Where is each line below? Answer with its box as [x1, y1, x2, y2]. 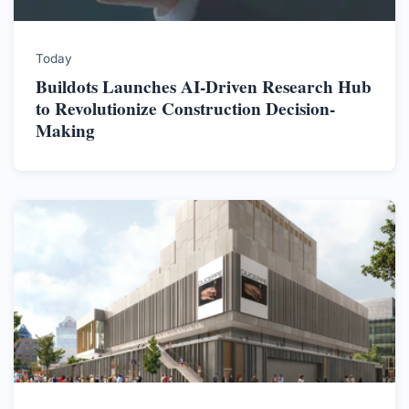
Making [36, 118, 95, 144]
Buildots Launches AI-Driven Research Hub [36, 74, 372, 100]
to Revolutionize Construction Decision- [36, 96, 335, 122]
